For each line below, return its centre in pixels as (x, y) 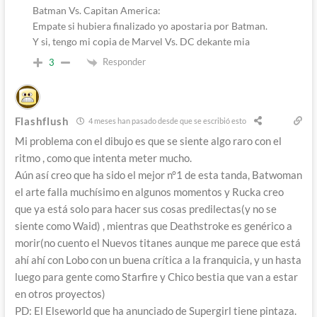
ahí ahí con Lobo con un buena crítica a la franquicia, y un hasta (158, 259)
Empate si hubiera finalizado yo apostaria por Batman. (150, 25)
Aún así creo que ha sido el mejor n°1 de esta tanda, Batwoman (158, 174)
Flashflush (42, 121)
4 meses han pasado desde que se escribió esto (166, 121)
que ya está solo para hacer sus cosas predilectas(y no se (145, 208)
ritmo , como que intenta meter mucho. (103, 157)
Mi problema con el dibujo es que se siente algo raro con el (148, 140)
